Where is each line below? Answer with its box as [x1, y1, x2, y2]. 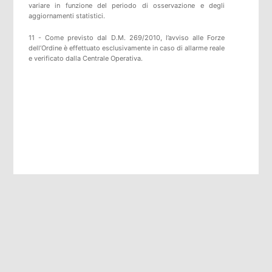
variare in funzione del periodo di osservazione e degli [28, 1, 225, 10]
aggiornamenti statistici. [28, 12, 105, 21]
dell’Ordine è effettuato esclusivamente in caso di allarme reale [28, 44, 225, 53]
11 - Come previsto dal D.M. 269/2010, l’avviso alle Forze [28, 33, 225, 42]
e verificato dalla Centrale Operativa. [28, 54, 143, 63]
